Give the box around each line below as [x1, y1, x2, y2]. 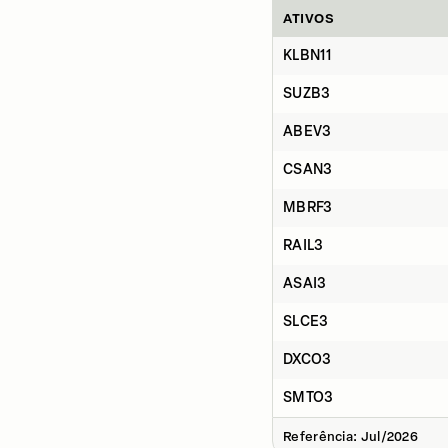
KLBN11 [283, 47, 331, 64]
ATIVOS [283, 11, 335, 26]
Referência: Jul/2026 [283, 429, 418, 444]
